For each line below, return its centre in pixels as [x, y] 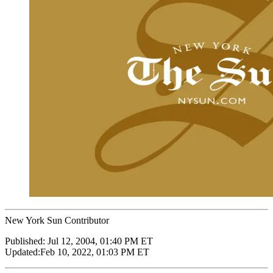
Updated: [23, 252]
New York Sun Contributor [57, 220]
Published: [26, 241]
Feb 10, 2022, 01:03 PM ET [95, 252]
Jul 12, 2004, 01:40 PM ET [100, 241]
